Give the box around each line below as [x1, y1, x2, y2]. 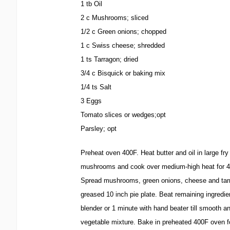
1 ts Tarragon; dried [81, 55, 138, 63]
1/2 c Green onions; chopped [81, 28, 166, 35]
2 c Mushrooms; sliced [81, 14, 148, 22]
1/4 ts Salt [81, 83, 111, 91]
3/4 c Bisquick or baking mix [81, 69, 165, 77]
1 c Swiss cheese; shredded [81, 42, 165, 49]
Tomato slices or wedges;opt [81, 111, 166, 119]
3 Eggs [81, 97, 102, 105]
